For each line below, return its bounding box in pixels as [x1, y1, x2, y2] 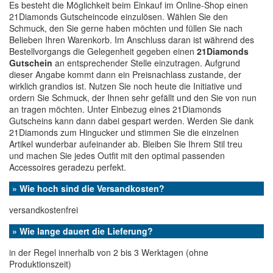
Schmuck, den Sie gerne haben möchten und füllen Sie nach [9, 22, 243, 34]
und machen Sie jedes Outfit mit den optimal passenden [9, 149, 225, 161]
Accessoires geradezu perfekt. [9, 161, 126, 173]
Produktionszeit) [9, 258, 71, 270]
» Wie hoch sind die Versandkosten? [12, 182, 165, 194]
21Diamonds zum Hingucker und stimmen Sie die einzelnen [9, 126, 239, 138]
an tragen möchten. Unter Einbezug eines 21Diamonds [9, 103, 221, 115]
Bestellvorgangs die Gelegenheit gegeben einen [9, 45, 197, 57]
